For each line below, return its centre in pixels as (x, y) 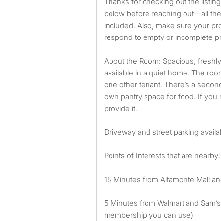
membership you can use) (149, 215)
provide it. (121, 108)
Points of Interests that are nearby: (162, 156)
